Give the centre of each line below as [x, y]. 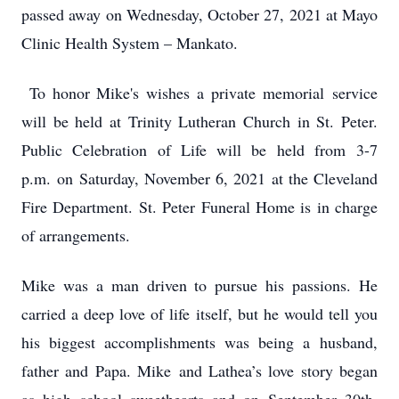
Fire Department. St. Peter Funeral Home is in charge [199, 207]
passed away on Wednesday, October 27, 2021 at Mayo [199, 14]
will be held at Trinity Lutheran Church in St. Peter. [199, 121]
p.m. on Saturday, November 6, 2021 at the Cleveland [199, 178]
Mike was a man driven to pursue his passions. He [199, 285]
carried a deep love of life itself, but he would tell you [199, 313]
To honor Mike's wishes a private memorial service [199, 93]
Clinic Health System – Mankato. [130, 43]
